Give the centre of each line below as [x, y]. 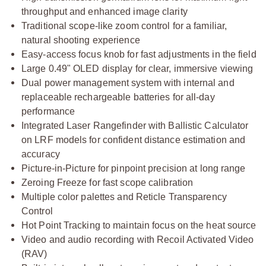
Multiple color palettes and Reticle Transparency [124, 197]
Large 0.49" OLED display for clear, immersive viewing [137, 69]
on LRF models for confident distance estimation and [134, 140]
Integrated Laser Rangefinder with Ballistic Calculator [135, 126]
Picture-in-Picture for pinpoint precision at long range [134, 168]
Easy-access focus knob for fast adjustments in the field [139, 54]
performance [48, 111]
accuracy [41, 154]
